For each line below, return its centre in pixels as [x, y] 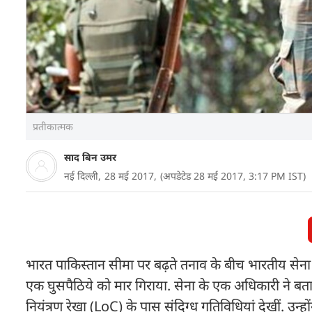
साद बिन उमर [90, 157]
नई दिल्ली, [83, 176]
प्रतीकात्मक [53, 126]
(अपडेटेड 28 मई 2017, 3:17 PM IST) [233, 176]
